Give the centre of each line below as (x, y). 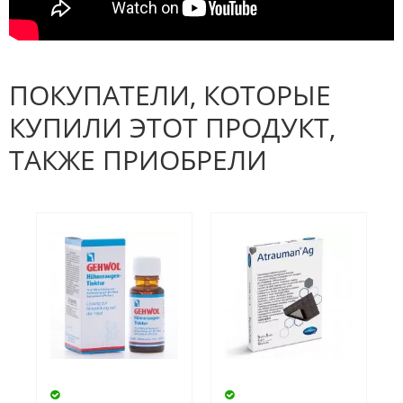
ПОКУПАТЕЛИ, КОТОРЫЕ (170, 95)
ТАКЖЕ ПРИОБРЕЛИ (138, 160)
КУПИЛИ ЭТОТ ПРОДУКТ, (172, 128)
